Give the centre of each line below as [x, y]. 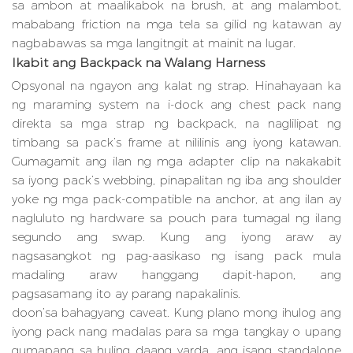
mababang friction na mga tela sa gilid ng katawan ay [176, 24]
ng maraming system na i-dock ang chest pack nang [176, 105]
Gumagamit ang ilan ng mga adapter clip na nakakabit [176, 162]
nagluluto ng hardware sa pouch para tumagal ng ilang [176, 218]
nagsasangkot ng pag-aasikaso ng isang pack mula [176, 256]
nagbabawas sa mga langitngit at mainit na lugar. [154, 43]
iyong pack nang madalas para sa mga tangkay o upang [176, 332]
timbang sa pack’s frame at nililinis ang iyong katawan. [176, 143]
